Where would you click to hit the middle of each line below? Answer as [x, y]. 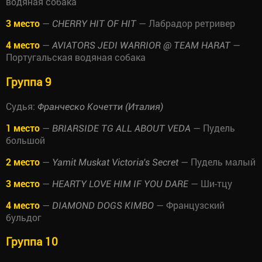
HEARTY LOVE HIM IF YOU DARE [120, 184]
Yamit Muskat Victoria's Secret [115, 162]
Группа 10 [32, 242]
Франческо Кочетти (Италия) [100, 106]
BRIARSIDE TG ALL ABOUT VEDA [121, 128]
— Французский [189, 205]
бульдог [24, 217]
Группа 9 [29, 81]
